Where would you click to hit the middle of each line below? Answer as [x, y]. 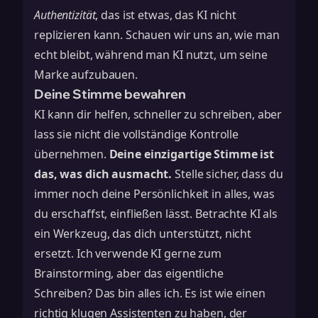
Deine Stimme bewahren [110, 94]
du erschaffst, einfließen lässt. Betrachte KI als [156, 214]
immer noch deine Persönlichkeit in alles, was [154, 194]
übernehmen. [72, 154]
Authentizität [65, 15]
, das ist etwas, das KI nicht [166, 15]
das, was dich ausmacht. [103, 174]
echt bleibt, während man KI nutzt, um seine [151, 55]
